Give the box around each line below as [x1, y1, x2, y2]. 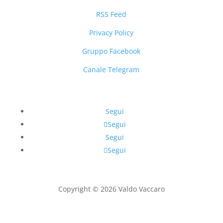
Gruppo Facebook [82, 46, 141, 56]
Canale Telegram [83, 65, 140, 74]
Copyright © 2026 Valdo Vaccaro [58, 184, 165, 194]
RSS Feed [96, 9, 127, 19]
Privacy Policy [89, 28, 134, 37]
